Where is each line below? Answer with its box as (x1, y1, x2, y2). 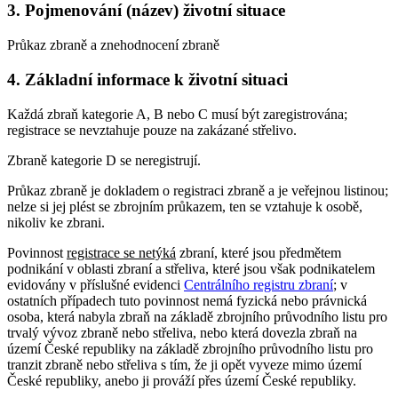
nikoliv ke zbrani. (7, 214, 105, 230)
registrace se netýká (67, 244, 176, 260)
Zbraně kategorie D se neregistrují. (7, 152, 201, 168)
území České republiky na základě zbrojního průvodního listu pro (7, 340, 373, 356)
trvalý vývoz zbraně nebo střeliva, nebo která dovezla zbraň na (7, 324, 357, 340)
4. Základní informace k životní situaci (7, 69, 288, 89)
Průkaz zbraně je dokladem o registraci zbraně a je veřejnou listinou (7, 182, 385, 198)
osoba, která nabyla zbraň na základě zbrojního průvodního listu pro (7, 308, 387, 324)
